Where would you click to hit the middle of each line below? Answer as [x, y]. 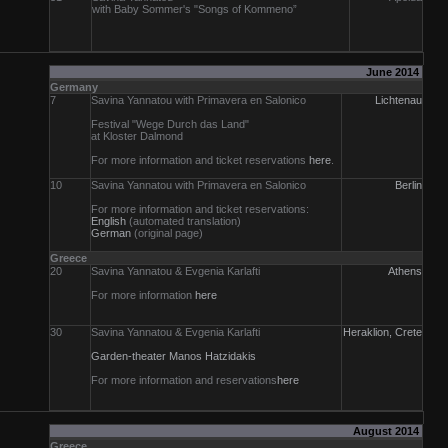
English [108, 221]
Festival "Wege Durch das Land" [170, 124]
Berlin [408, 185]
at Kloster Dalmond [137, 136]
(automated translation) [183, 221]
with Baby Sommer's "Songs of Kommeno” [194, 9]
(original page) [167, 233]
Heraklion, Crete [382, 332]
